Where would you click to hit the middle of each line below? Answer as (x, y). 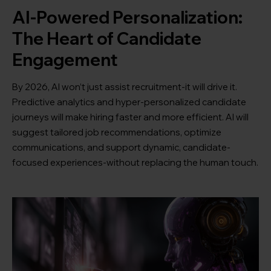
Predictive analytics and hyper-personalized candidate (129, 102)
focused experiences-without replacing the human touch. (135, 163)
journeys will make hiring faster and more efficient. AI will (130, 117)
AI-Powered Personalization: (127, 18)
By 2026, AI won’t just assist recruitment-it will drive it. (125, 87)
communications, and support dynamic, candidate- (121, 148)
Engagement (65, 60)
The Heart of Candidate (107, 39)
